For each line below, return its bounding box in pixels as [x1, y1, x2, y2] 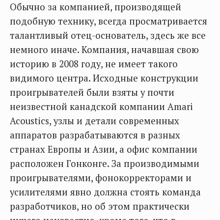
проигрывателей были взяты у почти [10, 86, 174, 98]
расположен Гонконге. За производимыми [10, 158, 199, 169]
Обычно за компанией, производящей [10, 1, 181, 13]
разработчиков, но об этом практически [10, 200, 190, 212]
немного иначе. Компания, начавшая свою [10, 44, 199, 55]
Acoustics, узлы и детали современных [10, 115, 179, 127]
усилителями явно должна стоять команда [10, 186, 201, 198]
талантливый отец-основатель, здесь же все [10, 29, 206, 41]
